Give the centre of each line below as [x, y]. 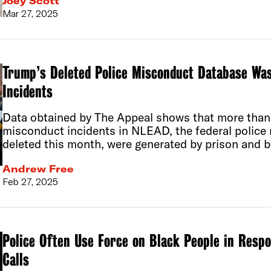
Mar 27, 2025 [30, 13]
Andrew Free [38, 168]
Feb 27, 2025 [30, 181]
